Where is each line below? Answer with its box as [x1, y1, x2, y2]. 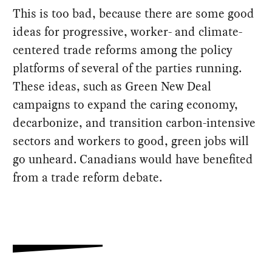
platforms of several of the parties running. [13, 59, 242, 76]
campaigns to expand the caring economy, [13, 95, 239, 113]
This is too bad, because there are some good [13, 4, 255, 22]
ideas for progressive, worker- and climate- [13, 22, 243, 40]
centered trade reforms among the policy [13, 41, 233, 58]
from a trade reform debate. [13, 168, 163, 186]
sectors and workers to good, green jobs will [13, 132, 250, 149]
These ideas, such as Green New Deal [13, 77, 212, 95]
